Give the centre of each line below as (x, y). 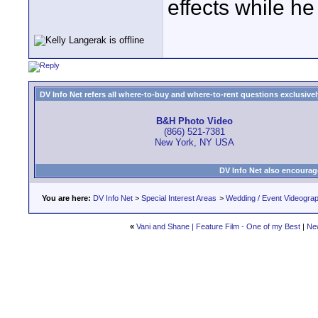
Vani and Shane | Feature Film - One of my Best (218, 226)
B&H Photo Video (194, 121)
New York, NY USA (194, 143)
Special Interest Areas (179, 198)
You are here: (66, 198)
